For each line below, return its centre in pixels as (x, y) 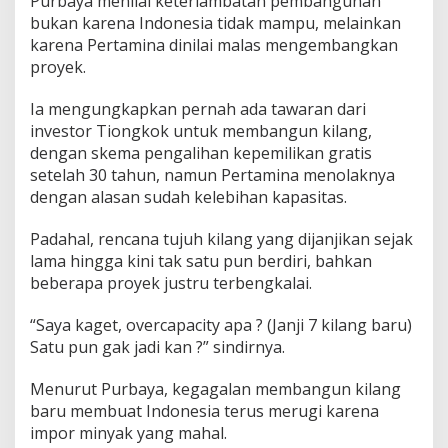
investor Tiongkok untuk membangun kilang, (201, 131)
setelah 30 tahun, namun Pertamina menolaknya (212, 175)
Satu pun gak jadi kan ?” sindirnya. (157, 347)
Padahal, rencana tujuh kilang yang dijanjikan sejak (221, 239)
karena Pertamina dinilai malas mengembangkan (214, 45)
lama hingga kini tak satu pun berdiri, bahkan (201, 261)
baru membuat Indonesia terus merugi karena (204, 411)
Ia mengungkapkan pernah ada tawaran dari (198, 109)
